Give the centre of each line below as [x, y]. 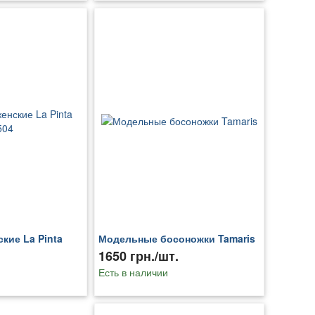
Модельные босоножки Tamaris [176, 239]
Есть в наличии [133, 272]
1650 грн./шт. [138, 256]
